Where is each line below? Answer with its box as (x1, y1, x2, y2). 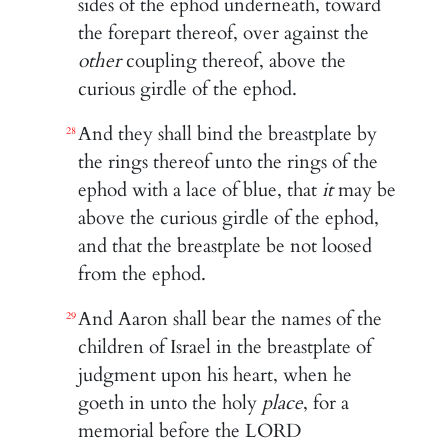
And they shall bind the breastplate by (78, 120, 378, 147)
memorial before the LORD (78, 417, 302, 444)
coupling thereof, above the (121, 47, 347, 74)
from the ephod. (78, 260, 207, 287)
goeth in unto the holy (78, 389, 263, 416)
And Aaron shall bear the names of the (78, 305, 383, 332)
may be (333, 176, 397, 203)
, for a (303, 389, 350, 416)
